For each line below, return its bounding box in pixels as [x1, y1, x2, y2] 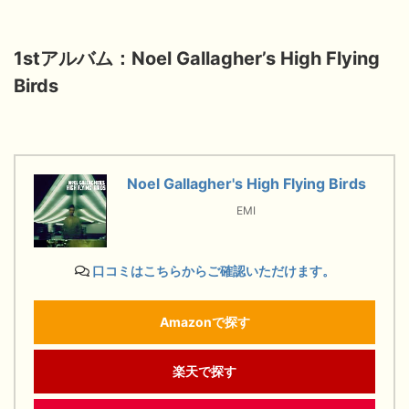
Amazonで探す [159, 313, 250, 330]
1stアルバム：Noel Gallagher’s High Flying [14, 47, 380, 69]
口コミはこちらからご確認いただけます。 [91, 262, 335, 278]
